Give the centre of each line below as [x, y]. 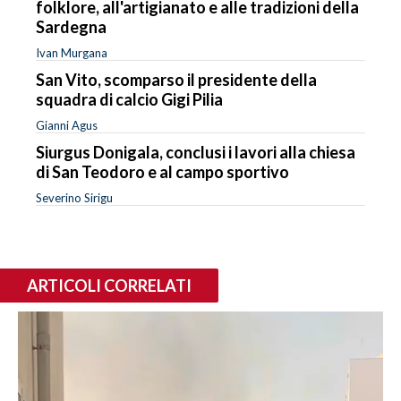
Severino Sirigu [74, 197]
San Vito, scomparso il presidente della [176, 79]
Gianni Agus [67, 125]
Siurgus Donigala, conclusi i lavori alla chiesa [196, 152]
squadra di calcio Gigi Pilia [129, 99]
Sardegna [71, 26]
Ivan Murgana [72, 52]
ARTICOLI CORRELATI [109, 285]
